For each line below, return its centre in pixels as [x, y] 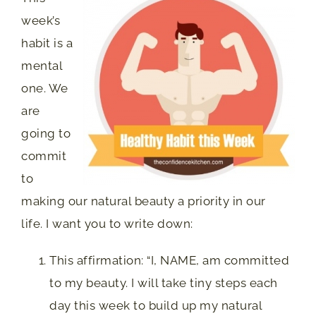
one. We [45, 88]
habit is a [47, 43]
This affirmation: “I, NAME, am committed [169, 260]
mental [42, 66]
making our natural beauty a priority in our [144, 201]
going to [46, 133]
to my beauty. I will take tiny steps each [164, 283]
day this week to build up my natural [156, 305]
